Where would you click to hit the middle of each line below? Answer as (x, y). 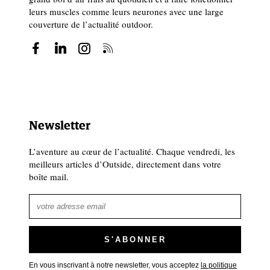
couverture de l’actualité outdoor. (91, 24)
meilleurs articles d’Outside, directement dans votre (125, 164)
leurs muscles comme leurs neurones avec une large (126, 11)
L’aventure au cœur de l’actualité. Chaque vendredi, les (132, 151)
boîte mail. (49, 176)
